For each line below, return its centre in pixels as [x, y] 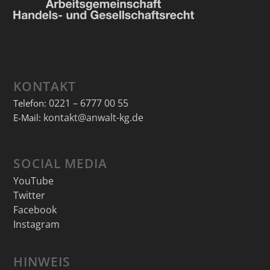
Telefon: [31, 103]
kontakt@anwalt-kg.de [93, 118]
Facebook [35, 209]
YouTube [33, 181]
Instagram [36, 224]
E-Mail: [28, 118]
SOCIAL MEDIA [60, 163]
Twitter [29, 195]
